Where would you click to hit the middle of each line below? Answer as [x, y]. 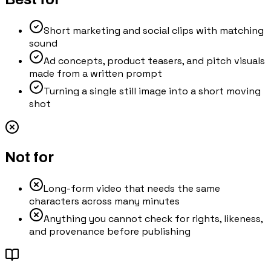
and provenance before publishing [110, 232]
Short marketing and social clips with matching [154, 31]
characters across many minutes [104, 201]
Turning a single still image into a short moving [152, 91]
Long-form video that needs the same [132, 189]
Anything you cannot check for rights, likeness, [153, 219]
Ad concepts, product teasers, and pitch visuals [154, 61]
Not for [29, 158]
